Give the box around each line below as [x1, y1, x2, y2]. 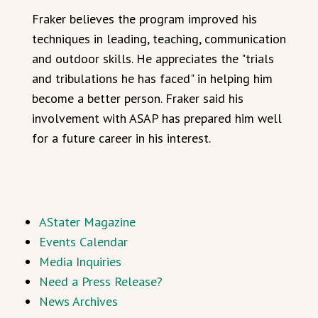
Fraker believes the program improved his [32, 11, 257, 27]
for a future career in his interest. [32, 130, 211, 146]
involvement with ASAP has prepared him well [32, 110, 282, 126]
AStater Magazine [39, 214, 136, 230]
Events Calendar [39, 234, 128, 250]
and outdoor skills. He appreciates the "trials [32, 50, 274, 67]
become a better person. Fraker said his [32, 90, 243, 106]
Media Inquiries [39, 253, 121, 270]
